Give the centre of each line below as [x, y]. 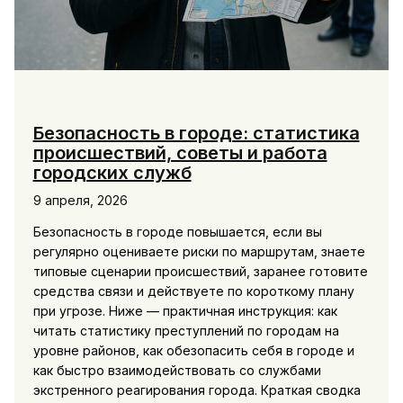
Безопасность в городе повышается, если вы [177, 232]
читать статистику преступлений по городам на [186, 331]
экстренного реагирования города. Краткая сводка [197, 390]
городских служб [112, 173]
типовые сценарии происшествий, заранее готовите [200, 271]
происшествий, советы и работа [180, 153]
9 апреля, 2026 [80, 200]
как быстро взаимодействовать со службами [177, 370]
